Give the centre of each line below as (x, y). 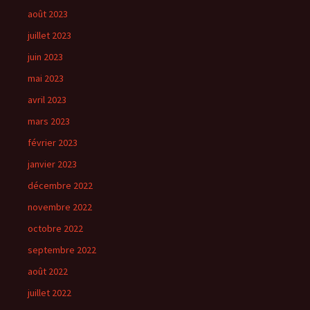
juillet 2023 (49, 36)
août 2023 (48, 14)
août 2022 (48, 272)
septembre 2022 (62, 250)
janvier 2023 (52, 164)
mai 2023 (46, 79)
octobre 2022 (55, 229)
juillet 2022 (49, 293)
